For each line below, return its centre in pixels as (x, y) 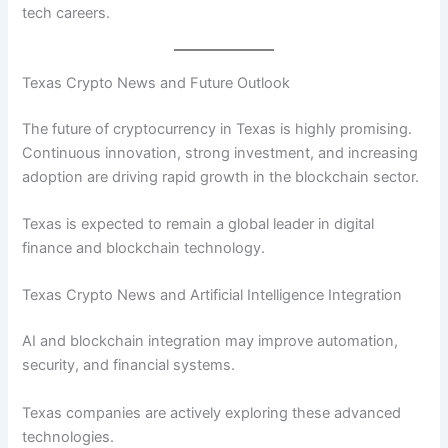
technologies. (68, 436)
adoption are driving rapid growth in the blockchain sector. (221, 176)
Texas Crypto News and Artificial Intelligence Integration (212, 295)
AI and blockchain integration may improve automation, (210, 341)
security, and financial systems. (129, 365)
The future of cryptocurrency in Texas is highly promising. (217, 128)
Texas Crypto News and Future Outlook (156, 82)
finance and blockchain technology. (144, 247)
